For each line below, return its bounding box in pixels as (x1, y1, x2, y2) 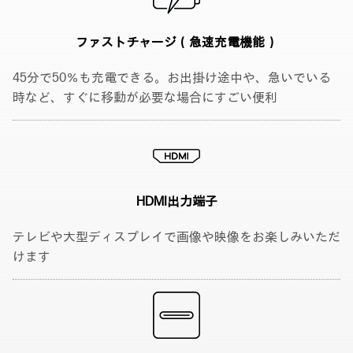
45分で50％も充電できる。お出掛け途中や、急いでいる (13, 71, 331, 87)
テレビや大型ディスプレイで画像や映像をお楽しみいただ (13, 230, 340, 246)
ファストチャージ (76, 35, 176, 51)
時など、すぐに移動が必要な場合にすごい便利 (13, 91, 277, 106)
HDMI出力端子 (136, 195, 217, 210)
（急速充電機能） (176, 35, 277, 51)
